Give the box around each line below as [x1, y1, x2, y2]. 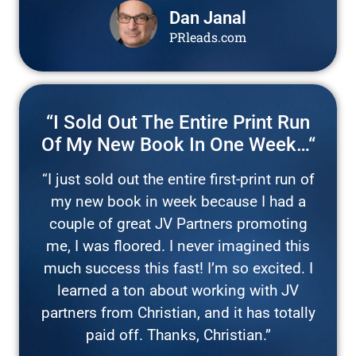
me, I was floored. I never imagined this [46, 236, 310, 255]
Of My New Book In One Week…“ [41, 133, 315, 156]
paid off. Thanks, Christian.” [85, 325, 271, 344]
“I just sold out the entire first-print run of [41, 169, 315, 188]
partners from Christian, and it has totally [41, 303, 315, 322]
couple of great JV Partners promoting [48, 214, 308, 233]
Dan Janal [169, 6, 246, 28]
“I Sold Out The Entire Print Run [46, 110, 310, 133]
